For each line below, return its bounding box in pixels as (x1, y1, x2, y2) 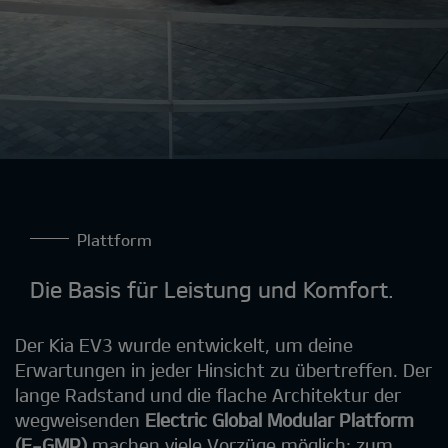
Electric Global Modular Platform (145, 408, 414, 431)
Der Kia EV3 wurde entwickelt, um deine (15, 333, 353, 356)
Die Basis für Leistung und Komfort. (30, 275, 394, 302)
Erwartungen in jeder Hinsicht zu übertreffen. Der (15, 358, 432, 381)
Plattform (78, 229, 153, 249)
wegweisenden (15, 408, 145, 431)
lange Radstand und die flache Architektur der (15, 383, 401, 406)
